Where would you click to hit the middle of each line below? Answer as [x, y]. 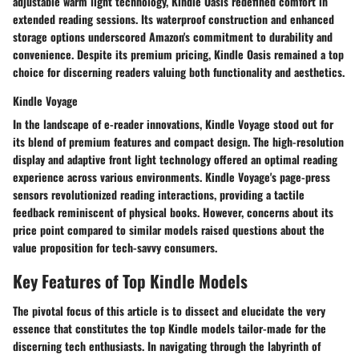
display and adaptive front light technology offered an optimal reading [175, 159]
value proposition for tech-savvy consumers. [115, 247]
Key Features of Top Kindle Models [130, 280]
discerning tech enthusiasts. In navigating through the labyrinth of [167, 346]
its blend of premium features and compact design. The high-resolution [178, 141]
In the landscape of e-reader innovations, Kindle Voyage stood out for [173, 123]
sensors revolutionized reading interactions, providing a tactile [159, 194]
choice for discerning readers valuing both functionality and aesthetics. [179, 71]
